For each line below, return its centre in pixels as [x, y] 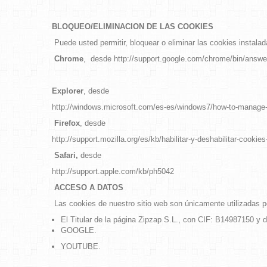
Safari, [66, 155]
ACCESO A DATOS [89, 187]
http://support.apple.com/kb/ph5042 [113, 171]
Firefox [67, 123]
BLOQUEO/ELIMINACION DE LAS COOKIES [133, 27]
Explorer [68, 91]
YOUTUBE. [81, 246]
